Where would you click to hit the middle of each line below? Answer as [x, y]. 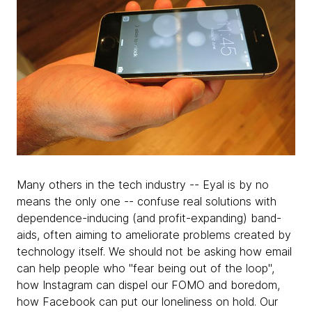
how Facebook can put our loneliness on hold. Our [147, 302]
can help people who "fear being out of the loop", [146, 268]
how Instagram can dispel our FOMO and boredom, [148, 285]
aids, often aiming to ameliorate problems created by [154, 235]
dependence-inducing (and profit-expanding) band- [149, 218]
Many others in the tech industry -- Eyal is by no [143, 185]
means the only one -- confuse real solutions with [147, 202]
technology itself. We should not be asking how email [154, 252]
